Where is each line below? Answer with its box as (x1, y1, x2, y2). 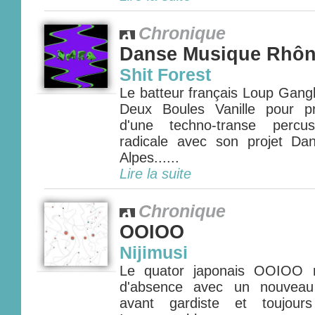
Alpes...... (120, 150, 179, 165)
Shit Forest (120, 65, 211, 84)
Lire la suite (120, 166, 191, 181)
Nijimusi (120, 243, 188, 262)
